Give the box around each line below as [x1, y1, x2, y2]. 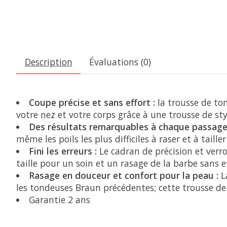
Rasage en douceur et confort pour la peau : [28, 169, 218, 182]
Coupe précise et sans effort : [28, 96, 155, 109]
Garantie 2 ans [28, 194, 90, 206]
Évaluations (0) [89, 56, 151, 68]
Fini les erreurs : [28, 145, 97, 158]
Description [24, 56, 72, 68]
